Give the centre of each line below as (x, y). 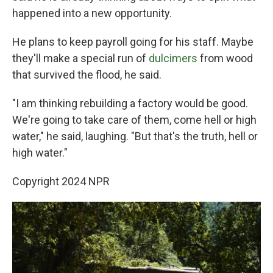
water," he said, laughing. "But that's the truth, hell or (135, 136)
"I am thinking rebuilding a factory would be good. (130, 103)
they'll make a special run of (80, 58)
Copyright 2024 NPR (61, 181)
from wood (225, 58)
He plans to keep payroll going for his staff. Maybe (133, 42)
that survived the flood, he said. (87, 75)
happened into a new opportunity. (92, 13)
